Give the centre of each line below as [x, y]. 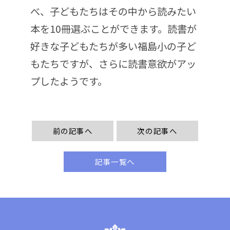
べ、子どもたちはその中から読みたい [113, 11]
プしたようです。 [69, 81]
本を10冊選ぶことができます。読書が [113, 28]
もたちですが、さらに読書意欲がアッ [113, 63]
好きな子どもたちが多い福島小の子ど [113, 46]
